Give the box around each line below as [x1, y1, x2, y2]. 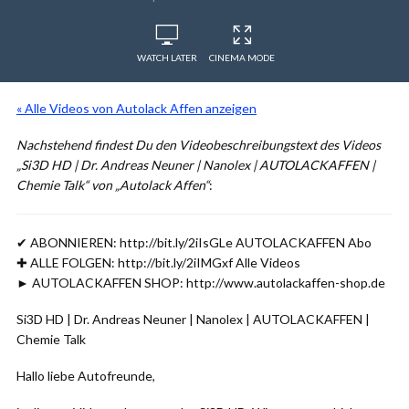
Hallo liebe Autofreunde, [16, 368, 155, 383]
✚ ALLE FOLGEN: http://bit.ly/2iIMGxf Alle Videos [16, 255, 300, 270]
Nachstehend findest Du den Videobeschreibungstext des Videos [16, 137, 381, 152]
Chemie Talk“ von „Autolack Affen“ [16, 177, 209, 193]
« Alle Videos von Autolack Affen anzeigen [16, 100, 257, 116]
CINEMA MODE [209, 52, 275, 63]
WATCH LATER [137, 52, 197, 63]
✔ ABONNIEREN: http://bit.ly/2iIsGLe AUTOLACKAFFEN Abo [16, 235, 372, 250]
